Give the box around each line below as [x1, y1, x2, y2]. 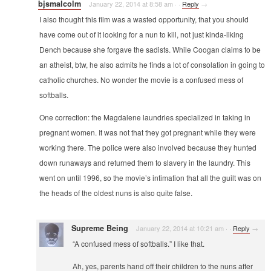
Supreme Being [71, 222, 129, 233]
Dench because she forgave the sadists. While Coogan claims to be [39, 44, 261, 54]
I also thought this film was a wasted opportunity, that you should [39, 13, 249, 24]
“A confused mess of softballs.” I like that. [73, 238, 205, 249]
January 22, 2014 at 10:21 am [136, 223, 224, 233]
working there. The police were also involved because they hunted [39, 142, 256, 152]
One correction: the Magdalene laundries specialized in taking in [39, 111, 250, 122]
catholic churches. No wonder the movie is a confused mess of [39, 74, 243, 85]
